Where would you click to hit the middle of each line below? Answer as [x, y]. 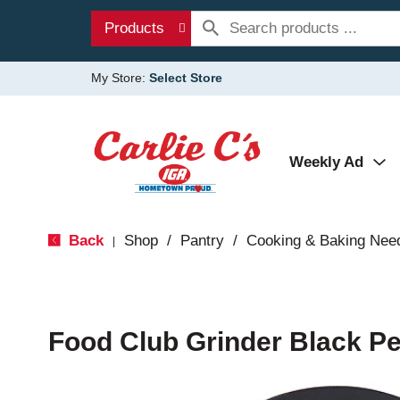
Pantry [202, 241]
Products [134, 28]
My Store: [120, 78]
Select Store [186, 78]
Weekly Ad [326, 162]
